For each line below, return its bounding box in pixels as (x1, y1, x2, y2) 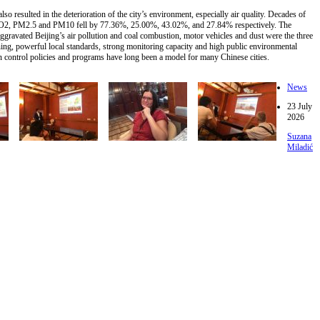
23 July (287, 101, 312, 111)
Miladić (287, 141, 313, 152)
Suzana (287, 131, 311, 141)
